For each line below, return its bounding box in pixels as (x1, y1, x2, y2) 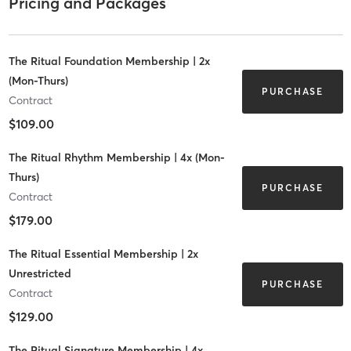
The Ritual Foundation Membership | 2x (8, 53, 210, 68)
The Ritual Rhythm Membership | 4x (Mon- (8, 150, 225, 165)
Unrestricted (8, 266, 71, 280)
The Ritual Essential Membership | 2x (8, 246, 198, 261)
